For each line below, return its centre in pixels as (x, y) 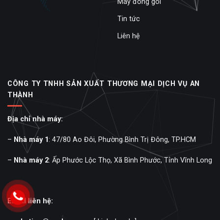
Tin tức (129, 19)
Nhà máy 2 (31, 160)
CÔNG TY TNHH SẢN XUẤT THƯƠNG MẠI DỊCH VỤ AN (104, 83)
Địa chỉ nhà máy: (35, 119)
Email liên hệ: (30, 201)
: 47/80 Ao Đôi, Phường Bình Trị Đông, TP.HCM (122, 140)
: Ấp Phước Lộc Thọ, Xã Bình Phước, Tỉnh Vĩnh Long (130, 160)
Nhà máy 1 (31, 140)
